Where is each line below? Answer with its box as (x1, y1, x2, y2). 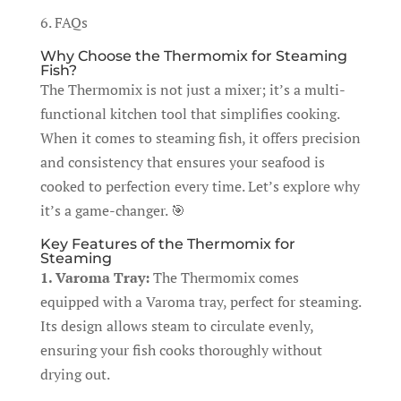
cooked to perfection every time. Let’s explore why (39, 176, 360, 196)
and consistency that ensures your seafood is (39, 152, 325, 172)
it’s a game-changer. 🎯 (39, 200, 185, 220)
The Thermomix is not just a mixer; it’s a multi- (39, 80, 346, 99)
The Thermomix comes (149, 268, 299, 287)
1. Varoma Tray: (39, 268, 149, 287)
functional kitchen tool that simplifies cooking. (39, 104, 339, 124)
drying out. (39, 364, 110, 384)
